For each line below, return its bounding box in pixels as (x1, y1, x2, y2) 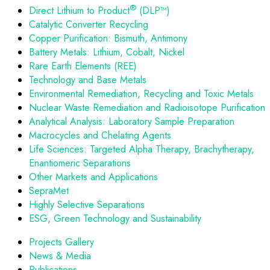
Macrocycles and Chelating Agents (29, 128, 171, 143)
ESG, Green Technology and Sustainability (29, 212, 201, 226)
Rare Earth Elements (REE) (29, 59, 137, 74)
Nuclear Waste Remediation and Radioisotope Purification (29, 101, 265, 115)
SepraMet (29, 184, 69, 198)
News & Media (29, 249, 91, 263)
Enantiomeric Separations (29, 156, 131, 171)
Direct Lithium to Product (29, 4, 130, 18)
